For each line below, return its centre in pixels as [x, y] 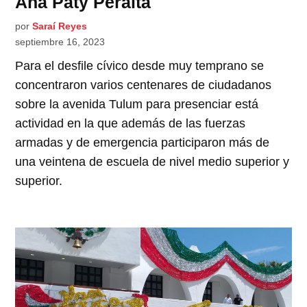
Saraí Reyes [60, 26]
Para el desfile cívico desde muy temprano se [140, 65]
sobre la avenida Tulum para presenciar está [137, 104]
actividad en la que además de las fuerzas [131, 123]
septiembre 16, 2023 [60, 41]
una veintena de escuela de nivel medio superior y [152, 161]
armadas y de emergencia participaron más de [143, 142]
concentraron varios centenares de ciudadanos [144, 85]
